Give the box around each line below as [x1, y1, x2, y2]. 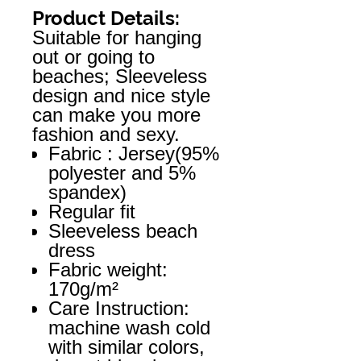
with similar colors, [48, 335, 205, 358]
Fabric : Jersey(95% [48, 142, 219, 164]
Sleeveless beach [48, 219, 197, 242]
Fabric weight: [48, 258, 168, 280]
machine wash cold [48, 316, 210, 338]
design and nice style [32, 84, 210, 106]
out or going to [32, 45, 155, 68]
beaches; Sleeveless [32, 64, 207, 87]
